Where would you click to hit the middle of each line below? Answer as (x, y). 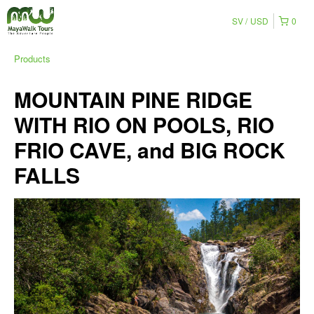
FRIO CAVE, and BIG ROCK (150, 150)
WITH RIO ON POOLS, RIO (144, 124)
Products (32, 59)
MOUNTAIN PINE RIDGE (133, 99)
